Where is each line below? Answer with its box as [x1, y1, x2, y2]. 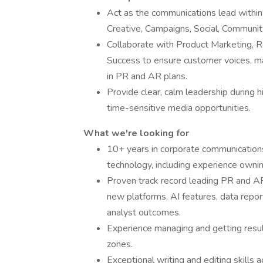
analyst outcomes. [107, 206, 181, 219]
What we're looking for [83, 127, 189, 140]
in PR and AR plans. [107, 70, 187, 83]
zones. [107, 238, 133, 251]
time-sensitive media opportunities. [107, 102, 251, 114]
